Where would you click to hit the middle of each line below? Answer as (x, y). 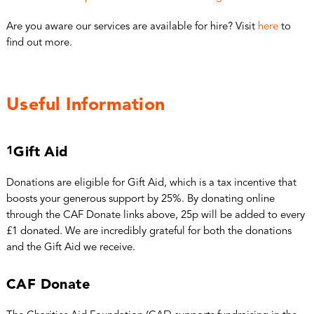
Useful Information (86, 105)
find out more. (39, 43)
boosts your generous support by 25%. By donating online (140, 199)
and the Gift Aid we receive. (70, 247)
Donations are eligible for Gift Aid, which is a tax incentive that (151, 183)
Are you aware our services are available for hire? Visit (132, 27)
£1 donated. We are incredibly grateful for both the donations (149, 231)
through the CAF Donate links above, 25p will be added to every (155, 215)
